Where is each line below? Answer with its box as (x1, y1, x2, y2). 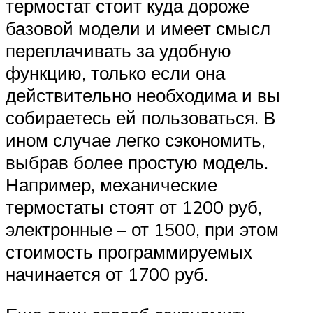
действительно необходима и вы (6, 84, 280, 107)
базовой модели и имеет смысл (6, 17, 270, 40)
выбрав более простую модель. (6, 151, 268, 174)
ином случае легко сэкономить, (6, 129, 265, 152)
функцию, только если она (6, 61, 225, 85)
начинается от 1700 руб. (6, 263, 208, 286)
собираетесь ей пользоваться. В (6, 106, 275, 129)
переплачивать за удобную (6, 39, 231, 62)
